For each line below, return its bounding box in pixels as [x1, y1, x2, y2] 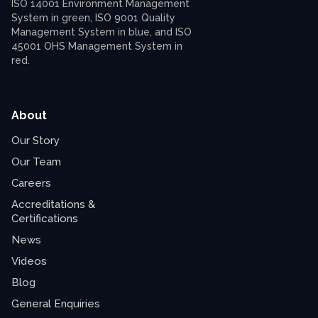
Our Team [11, 155, 61, 168]
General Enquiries [11, 297, 100, 310]
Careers [11, 176, 51, 190]
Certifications [11, 212, 78, 225]
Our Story [11, 133, 60, 147]
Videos [11, 254, 47, 268]
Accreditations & [11, 197, 95, 211]
